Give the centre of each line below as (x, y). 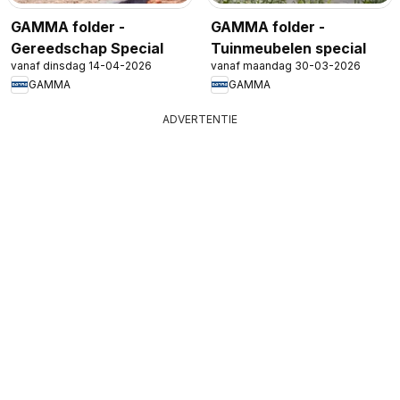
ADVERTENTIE (200, 119)
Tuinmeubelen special (288, 48)
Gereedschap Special (87, 48)
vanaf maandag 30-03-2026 (286, 65)
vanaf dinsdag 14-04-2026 (81, 65)
